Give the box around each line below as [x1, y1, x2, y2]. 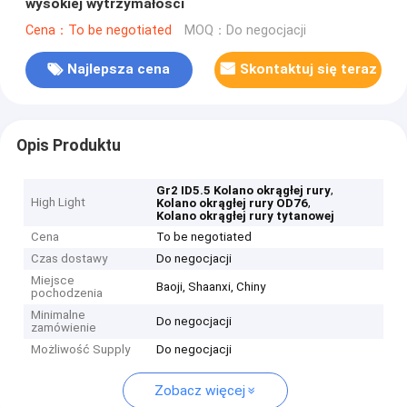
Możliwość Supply [31, 342, 131, 357]
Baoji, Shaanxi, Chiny [156, 280, 266, 294]
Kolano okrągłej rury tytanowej [156, 209, 335, 223]
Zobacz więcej [154, 382, 245, 400]
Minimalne [31, 308, 86, 323]
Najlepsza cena [67, 61, 171, 78]
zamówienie [31, 321, 97, 335]
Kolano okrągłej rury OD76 [156, 196, 309, 211]
